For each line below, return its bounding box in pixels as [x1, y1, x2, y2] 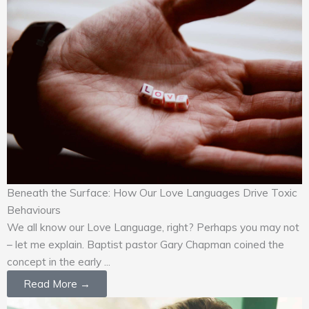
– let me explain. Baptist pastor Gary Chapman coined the [7, 237, 284, 251]
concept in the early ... [7, 254, 110, 268]
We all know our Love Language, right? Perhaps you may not [7, 219, 299, 234]
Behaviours [7, 202, 61, 217]
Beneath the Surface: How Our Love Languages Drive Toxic [7, 185, 297, 199]
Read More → [23, 277, 90, 290]
